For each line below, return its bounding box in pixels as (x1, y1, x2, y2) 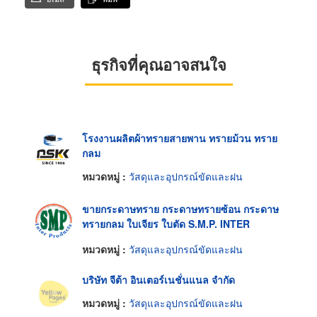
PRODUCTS (82, 231, 137, 246)
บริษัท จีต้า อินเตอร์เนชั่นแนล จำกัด (82, 272, 235, 287)
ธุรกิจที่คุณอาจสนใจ (91, 52, 226, 76)
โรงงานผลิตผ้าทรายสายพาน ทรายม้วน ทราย (82, 130, 277, 145)
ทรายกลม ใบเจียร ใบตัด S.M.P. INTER (82, 216, 250, 231)
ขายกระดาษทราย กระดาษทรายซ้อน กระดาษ (82, 201, 279, 216)
